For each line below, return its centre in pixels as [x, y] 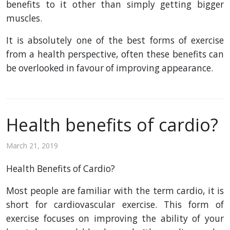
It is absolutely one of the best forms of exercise [115, 41]
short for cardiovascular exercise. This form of [115, 205]
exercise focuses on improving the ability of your [115, 219]
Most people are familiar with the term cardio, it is [115, 191]
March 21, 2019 [32, 146]
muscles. [24, 18]
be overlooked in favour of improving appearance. [110, 68]
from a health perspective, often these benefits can [115, 54]
